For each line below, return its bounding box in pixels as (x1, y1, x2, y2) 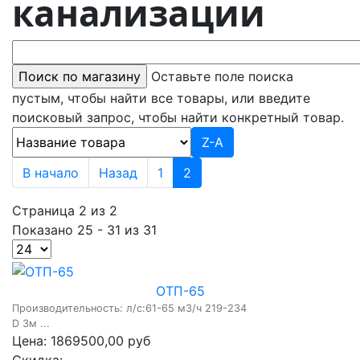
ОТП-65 (155, 282, 205, 299)
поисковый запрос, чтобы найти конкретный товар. (12, 109, 344, 125)
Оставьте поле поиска (151, 68, 293, 84)
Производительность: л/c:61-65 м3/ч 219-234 (12, 301, 247, 314)
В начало (22, 165, 79, 181)
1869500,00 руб (51, 332, 150, 349)
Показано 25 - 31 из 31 (12, 222, 157, 238)
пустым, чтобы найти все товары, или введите (12, 90, 310, 106)
